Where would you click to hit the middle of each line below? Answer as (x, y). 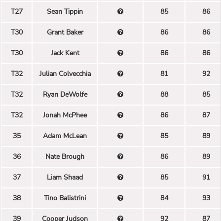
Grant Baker (65, 32)
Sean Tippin (65, 11)
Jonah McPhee (65, 115)
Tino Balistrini (65, 198)
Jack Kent (65, 53)
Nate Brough (65, 156)
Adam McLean (65, 136)
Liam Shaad (65, 177)
